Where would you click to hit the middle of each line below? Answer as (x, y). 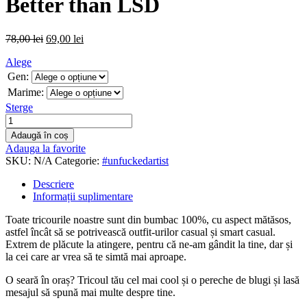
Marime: (26, 92)
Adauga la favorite (46, 148)
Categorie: (77, 160)
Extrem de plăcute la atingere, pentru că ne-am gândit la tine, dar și (149, 244)
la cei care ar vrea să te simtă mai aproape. (96, 256)
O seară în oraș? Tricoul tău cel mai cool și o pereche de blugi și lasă (152, 280)
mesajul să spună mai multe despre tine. (90, 292)
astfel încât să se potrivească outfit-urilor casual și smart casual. (140, 232)
